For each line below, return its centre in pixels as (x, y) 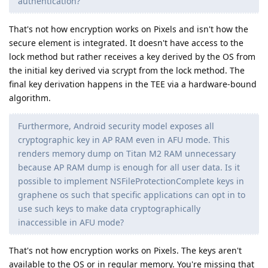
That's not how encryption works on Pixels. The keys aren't (125, 251)
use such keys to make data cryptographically (109, 209)
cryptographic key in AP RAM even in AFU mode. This (124, 140)
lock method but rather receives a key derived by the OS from (132, 57)
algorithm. (30, 98)
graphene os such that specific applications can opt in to (132, 195)
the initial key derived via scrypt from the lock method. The (127, 71)
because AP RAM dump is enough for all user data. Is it (129, 167)
